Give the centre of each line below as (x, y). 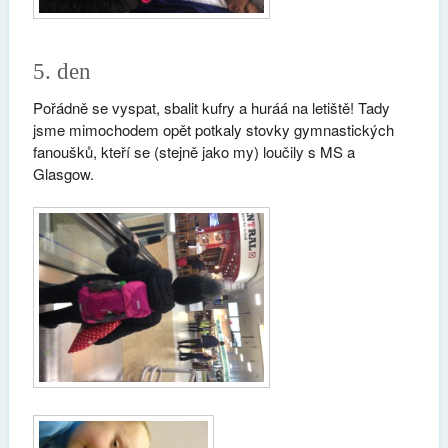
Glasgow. (63, 173)
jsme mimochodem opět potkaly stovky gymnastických (213, 129)
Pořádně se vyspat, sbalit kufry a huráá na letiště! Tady (211, 107)
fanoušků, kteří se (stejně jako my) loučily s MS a (193, 151)
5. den (61, 71)
